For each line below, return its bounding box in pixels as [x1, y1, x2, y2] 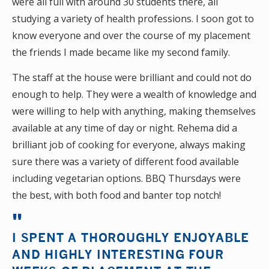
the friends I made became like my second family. [12, 46, 230, 59]
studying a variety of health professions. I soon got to [12, 12, 254, 25]
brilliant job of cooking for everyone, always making [12, 138, 246, 151]
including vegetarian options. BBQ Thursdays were [12, 172, 241, 185]
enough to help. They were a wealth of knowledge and [12, 88, 256, 101]
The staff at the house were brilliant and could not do [12, 71, 252, 84]
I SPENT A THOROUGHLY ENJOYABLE [12, 230, 249, 244]
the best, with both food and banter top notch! [12, 189, 221, 202]
